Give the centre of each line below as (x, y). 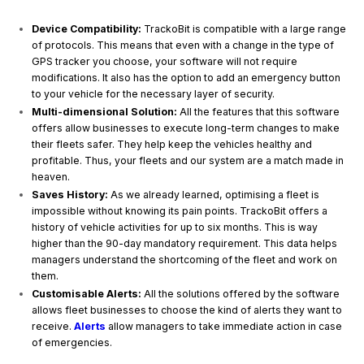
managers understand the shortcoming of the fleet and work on (185, 259)
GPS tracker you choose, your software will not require (165, 61)
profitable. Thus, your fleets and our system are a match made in (188, 160)
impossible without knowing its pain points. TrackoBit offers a (180, 210)
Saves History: (70, 194)
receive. (53, 326)
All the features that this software (259, 111)
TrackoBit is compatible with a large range (244, 28)
